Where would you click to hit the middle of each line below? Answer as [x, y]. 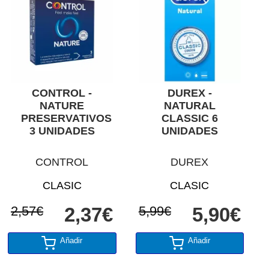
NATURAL [189, 105]
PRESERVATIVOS [67, 118]
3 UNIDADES [62, 131]
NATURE [62, 105]
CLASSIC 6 [189, 118]
